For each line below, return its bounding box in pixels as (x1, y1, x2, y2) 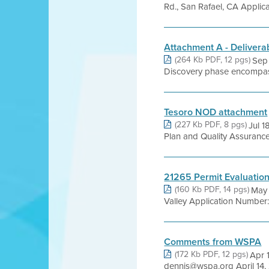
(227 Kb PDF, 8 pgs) (175, 118, 247, 130)
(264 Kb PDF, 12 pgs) (175, 53, 251, 65)
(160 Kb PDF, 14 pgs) (175, 183, 250, 195)
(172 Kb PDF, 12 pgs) (175, 248, 249, 260)
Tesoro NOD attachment (164, 105, 268, 119)
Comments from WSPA (164, 235, 262, 249)
